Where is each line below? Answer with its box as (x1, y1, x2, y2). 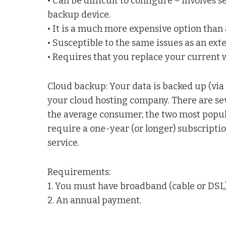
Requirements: (47, 166, 111, 178)
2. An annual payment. (47, 194, 142, 206)
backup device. (47, 9, 111, 20)
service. (47, 137, 80, 148)
